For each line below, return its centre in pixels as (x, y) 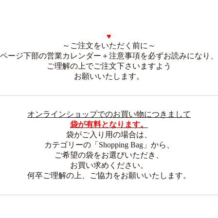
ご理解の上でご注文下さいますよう (109, 66)
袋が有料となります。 (109, 124)
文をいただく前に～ (121, 45)
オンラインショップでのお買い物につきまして (109, 114)
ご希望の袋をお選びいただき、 (109, 155)
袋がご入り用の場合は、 (109, 135)
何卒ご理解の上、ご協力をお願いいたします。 (109, 175)
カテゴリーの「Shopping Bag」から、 (109, 145)
